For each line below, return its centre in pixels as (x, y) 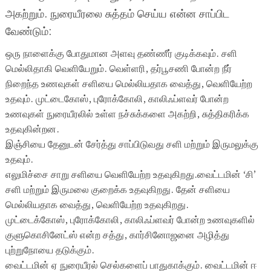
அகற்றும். (28, 14)
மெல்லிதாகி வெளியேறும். (57, 69)
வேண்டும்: (28, 32)
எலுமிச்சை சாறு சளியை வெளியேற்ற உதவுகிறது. (101, 175)
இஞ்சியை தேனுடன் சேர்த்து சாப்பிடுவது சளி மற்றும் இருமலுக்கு (132, 145)
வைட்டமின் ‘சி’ (226, 175)
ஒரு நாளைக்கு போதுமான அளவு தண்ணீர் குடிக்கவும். (113, 54)
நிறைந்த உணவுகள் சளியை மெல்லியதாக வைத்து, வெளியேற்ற (129, 84)
